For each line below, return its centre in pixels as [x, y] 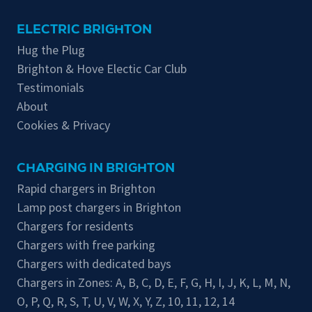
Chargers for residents [75, 226]
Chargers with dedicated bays [94, 264]
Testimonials [50, 88]
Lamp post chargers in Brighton [99, 208]
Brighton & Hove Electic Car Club [102, 69]
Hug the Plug [51, 50]
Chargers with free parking [86, 245]
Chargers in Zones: [66, 283]
